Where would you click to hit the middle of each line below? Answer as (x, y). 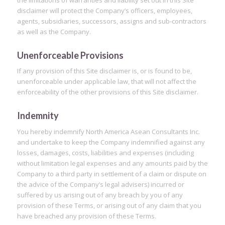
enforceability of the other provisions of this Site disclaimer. (107, 92)
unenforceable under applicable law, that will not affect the (106, 82)
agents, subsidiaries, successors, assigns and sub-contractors (111, 21)
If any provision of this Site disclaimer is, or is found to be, (104, 71)
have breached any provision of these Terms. (86, 216)
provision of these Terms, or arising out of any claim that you (109, 205)
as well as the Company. (54, 32)
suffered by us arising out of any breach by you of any (100, 195)
